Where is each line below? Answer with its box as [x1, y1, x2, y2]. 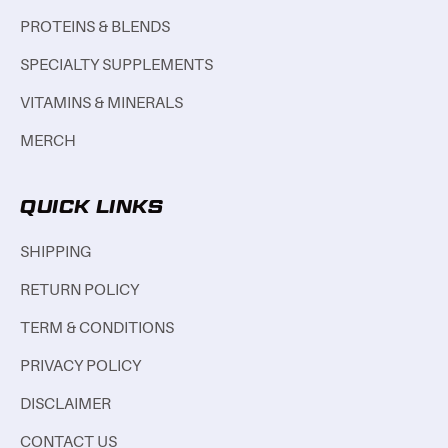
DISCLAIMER [20, 395, 111, 414]
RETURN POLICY [20, 281, 139, 300]
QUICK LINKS [20, 196, 164, 218]
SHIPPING [20, 243, 91, 262]
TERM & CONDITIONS [20, 319, 174, 338]
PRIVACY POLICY [20, 357, 141, 376]
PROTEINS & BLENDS [20, 18, 170, 37]
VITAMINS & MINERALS [20, 94, 183, 113]
